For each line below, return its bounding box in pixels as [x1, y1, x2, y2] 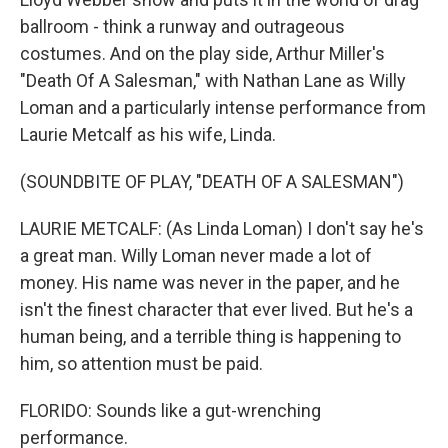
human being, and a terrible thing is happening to [20, 326, 401, 347]
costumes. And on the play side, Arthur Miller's [20, 43, 385, 64]
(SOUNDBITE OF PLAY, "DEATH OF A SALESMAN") [20, 171, 404, 192]
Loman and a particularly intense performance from [20, 97, 426, 118]
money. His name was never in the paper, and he [20, 272, 400, 293]
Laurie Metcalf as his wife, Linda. [20, 124, 276, 145]
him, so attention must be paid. [20, 353, 263, 374]
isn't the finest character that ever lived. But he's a [20, 299, 413, 320]
